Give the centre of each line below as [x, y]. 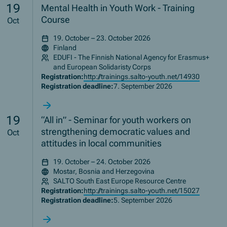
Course [56, 20]
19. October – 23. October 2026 [102, 38]
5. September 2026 [143, 200]
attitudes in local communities [102, 143]
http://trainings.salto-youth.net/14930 [142, 77]
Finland [65, 48]
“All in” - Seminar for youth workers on [116, 120]
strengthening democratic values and [116, 132]
